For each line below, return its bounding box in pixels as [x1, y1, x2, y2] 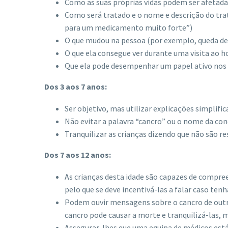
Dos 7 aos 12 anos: [44, 149, 111, 160]
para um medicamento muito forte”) [65, 22, 192, 33]
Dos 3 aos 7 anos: [44, 81, 107, 92]
